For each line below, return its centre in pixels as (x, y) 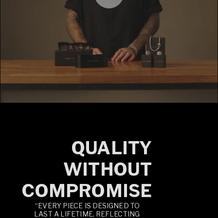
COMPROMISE (86, 191)
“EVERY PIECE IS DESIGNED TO (87, 205)
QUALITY (111, 148)
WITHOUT (108, 169)
